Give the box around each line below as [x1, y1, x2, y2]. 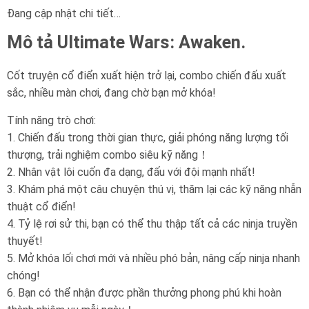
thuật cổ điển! [7, 200, 76, 213]
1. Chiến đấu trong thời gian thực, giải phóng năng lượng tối [7, 131, 288, 144]
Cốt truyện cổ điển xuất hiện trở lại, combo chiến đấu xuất [7, 69, 286, 82]
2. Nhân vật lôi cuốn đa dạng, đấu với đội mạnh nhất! [7, 166, 255, 179]
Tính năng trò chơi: [7, 114, 96, 127]
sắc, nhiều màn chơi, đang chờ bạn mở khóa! [7, 86, 216, 99]
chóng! [7, 269, 40, 282]
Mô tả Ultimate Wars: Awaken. [7, 32, 246, 52]
